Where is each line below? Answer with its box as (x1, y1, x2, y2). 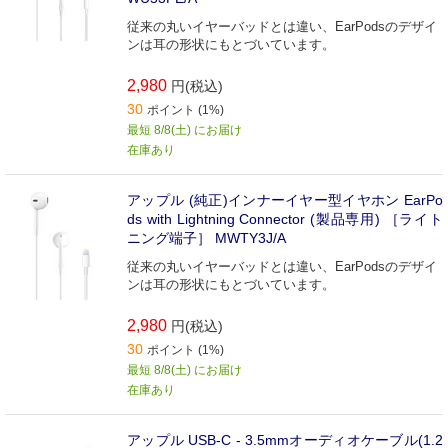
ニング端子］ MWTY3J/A (127, 229, 286, 246)
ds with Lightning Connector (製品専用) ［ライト (127, 210, 443, 227)
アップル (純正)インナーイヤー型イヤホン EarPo (127, 191, 443, 208)
